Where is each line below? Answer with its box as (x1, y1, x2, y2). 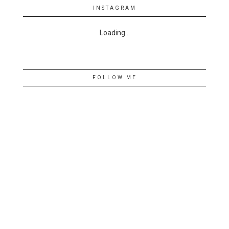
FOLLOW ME (92, 74, 137, 80)
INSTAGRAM (93, 5, 136, 11)
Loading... (99, 28, 130, 37)
